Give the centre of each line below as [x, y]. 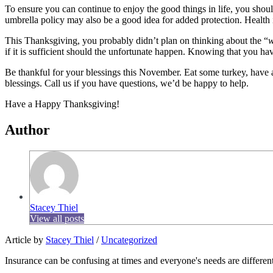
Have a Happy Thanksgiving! [62, 104]
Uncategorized [129, 239]
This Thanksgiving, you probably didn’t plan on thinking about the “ [136, 40]
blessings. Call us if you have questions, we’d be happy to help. [127, 83]
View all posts [57, 218]
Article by [25, 239]
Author [27, 129]
